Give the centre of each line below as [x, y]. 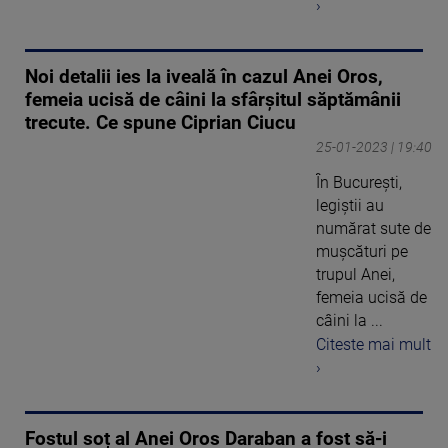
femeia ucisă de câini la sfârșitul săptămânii [213, 99]
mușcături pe [362, 251]
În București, [359, 182]
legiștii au [350, 205]
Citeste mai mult [373, 345]
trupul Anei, [355, 274]
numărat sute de [373, 228]
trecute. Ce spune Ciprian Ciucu [160, 122]
